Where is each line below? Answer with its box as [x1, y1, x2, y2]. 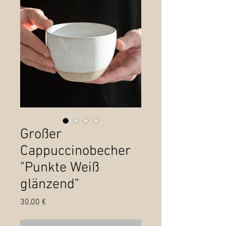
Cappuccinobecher [20, 143, 131, 160]
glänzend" [20, 176, 79, 194]
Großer [20, 126, 62, 144]
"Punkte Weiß [20, 159, 99, 177]
